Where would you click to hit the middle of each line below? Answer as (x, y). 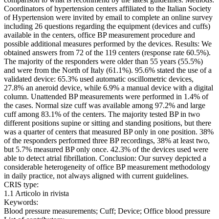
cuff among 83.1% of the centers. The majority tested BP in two (102, 114)
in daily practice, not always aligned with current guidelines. (96, 176)
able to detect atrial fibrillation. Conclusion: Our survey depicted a (105, 158)
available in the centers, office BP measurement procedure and (99, 35)
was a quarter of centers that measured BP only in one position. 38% (109, 132)
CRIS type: (21, 185)
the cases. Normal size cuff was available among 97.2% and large (105, 106)
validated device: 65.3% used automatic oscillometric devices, (99, 79)
